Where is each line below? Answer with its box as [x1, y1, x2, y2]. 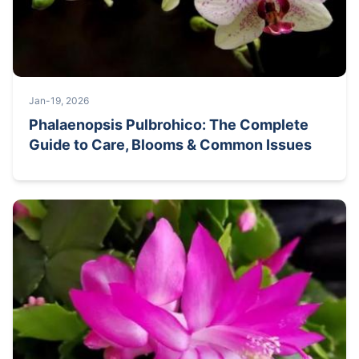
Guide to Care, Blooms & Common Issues [29, 135, 312, 153]
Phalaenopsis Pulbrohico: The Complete [29, 115, 309, 133]
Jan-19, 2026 [29, 94, 89, 107]
